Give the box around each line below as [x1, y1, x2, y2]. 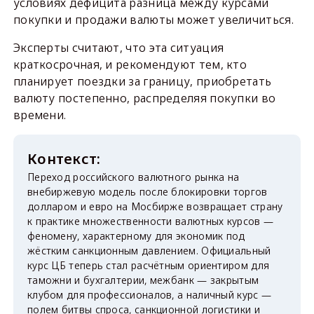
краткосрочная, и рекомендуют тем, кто [13, 56, 247, 72]
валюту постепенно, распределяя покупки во [13, 90, 276, 106]
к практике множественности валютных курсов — [27, 214, 274, 228]
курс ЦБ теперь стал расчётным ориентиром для [27, 258, 270, 272]
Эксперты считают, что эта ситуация [13, 39, 224, 55]
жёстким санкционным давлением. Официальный [27, 243, 271, 257]
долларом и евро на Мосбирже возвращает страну [27, 199, 283, 213]
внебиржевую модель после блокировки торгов [27, 184, 268, 198]
